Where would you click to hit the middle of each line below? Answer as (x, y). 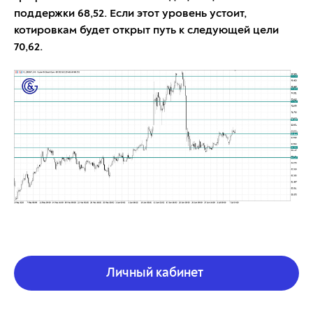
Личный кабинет (155, 274)
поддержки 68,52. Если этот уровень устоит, (130, 14)
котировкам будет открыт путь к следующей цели (146, 31)
